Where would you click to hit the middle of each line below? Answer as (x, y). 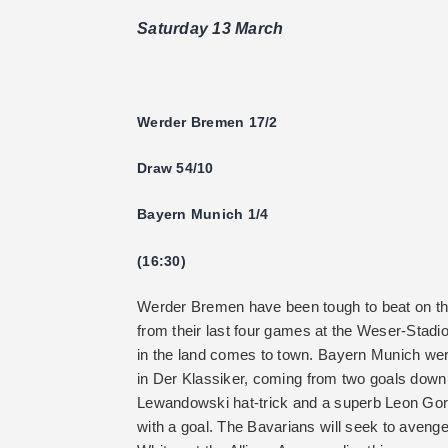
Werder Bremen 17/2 (207, 121)
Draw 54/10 (175, 167)
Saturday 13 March (210, 28)
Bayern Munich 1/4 (203, 214)
